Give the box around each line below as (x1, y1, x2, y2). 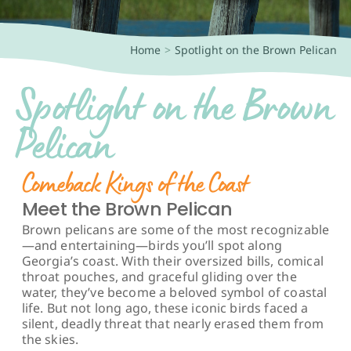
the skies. (21, 330, 79, 348)
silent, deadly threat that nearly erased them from (21, 314, 324, 332)
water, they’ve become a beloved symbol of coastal (21, 283, 327, 301)
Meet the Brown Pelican (21, 196, 233, 223)
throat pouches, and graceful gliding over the (21, 267, 297, 285)
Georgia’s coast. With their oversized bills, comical (21, 251, 324, 270)
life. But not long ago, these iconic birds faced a (21, 299, 309, 317)
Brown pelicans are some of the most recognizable (21, 220, 330, 238)
